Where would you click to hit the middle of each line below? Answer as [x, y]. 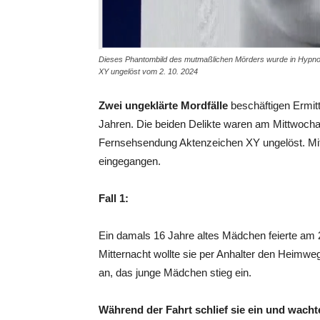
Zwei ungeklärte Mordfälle [163, 105]
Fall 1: [114, 198]
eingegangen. [130, 161]
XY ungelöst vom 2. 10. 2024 [148, 71]
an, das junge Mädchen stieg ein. [175, 272]
